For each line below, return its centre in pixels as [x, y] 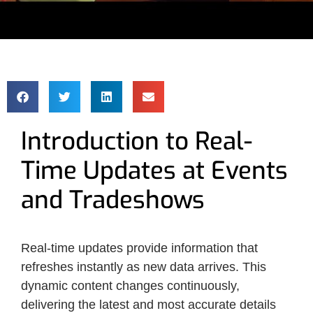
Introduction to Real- [137, 141]
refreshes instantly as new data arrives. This [144, 267]
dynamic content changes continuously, [130, 285]
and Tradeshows [113, 199]
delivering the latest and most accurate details [148, 304]
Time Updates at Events [154, 170]
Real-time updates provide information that [139, 248]
